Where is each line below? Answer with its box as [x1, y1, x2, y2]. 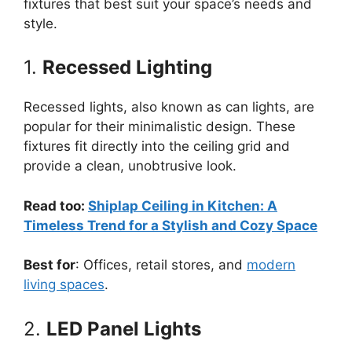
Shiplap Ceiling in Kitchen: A [88, 197, 277, 214]
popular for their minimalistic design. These [24, 119, 295, 134]
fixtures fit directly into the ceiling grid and [24, 138, 290, 154]
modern [247, 257, 295, 273]
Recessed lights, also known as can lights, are [24, 99, 314, 115]
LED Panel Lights [46, 317, 201, 340]
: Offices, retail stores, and [75, 257, 247, 273]
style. [24, 15, 57, 31]
